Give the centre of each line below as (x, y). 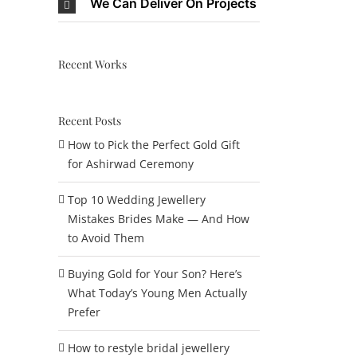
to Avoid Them (106, 238)
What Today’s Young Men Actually (157, 293)
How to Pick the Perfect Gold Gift (154, 145)
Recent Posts (90, 121)
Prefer (84, 312)
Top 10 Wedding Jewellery (137, 200)
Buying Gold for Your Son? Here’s (155, 274)
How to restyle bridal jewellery (149, 348)
